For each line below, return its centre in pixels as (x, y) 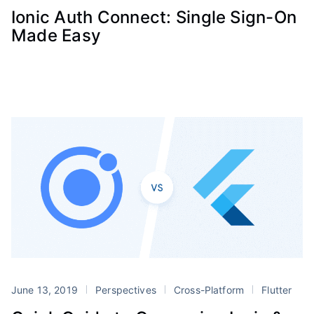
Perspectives (125, 289)
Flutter (275, 289)
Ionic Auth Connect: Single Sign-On (154, 17)
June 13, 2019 (46, 289)
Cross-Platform (209, 289)
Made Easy (56, 35)
